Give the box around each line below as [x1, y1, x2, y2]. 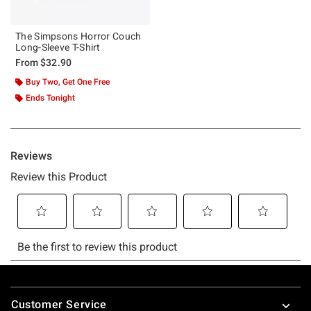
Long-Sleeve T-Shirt [15, 41, 101, 53]
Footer [10, 281, 45, 295]
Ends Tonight [26, 92, 75, 103]
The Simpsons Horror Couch [15, 30, 142, 42]
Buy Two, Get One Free [26, 76, 110, 87]
